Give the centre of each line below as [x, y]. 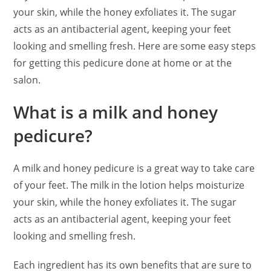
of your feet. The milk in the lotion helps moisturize [129, 185]
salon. [27, 80]
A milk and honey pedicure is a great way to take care [134, 168]
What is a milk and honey [116, 112]
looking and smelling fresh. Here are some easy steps [135, 46]
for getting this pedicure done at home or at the [123, 63]
